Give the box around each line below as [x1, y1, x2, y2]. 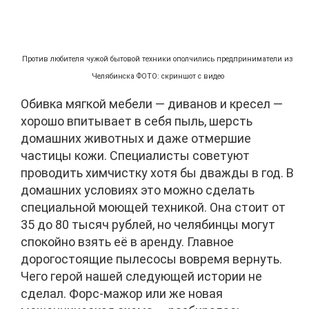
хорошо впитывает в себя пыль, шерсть [21, 113, 252, 128]
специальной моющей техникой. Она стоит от [21, 199, 286, 215]
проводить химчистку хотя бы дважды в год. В [21, 165, 294, 180]
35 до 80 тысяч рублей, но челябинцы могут [21, 217, 275, 232]
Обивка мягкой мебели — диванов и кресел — [21, 96, 283, 111]
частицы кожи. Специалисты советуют [21, 148, 250, 163]
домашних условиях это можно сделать [21, 182, 255, 197]
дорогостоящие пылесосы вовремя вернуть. [21, 251, 282, 266]
